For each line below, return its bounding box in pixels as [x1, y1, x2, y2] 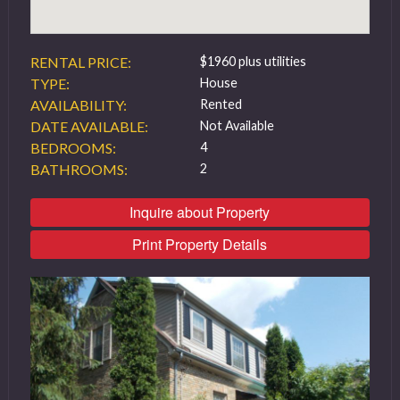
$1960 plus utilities [199, 54, 306, 69]
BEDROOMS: [29, 139, 116, 156]
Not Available [199, 118, 274, 133]
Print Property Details [132, 234, 268, 254]
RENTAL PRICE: [29, 54, 131, 71]
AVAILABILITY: [29, 96, 127, 113]
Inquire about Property [129, 202, 271, 222]
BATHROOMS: [29, 161, 128, 178]
